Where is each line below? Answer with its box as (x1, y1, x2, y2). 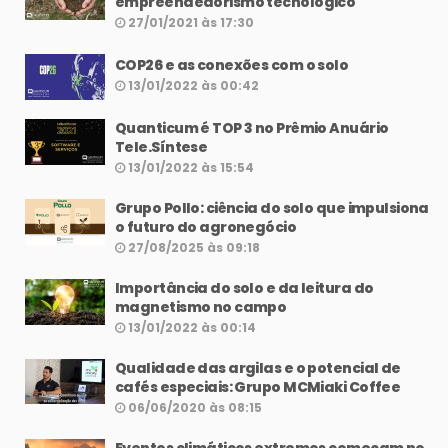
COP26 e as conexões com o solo (115, 55, 349, 76)
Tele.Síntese (115, 137, 208, 158)
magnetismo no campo (115, 297, 287, 318)
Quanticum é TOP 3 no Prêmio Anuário (115, 118, 389, 139)
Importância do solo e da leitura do (115, 278, 374, 299)
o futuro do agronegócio (115, 217, 297, 238)
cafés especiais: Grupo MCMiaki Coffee (115, 377, 401, 398)
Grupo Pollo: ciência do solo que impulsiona (115, 198, 429, 219)
